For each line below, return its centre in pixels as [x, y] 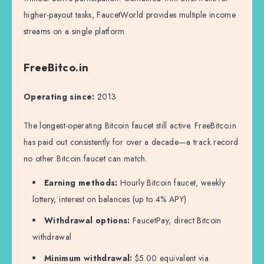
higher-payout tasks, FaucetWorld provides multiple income [130, 14]
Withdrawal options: [87, 220]
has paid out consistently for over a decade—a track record [131, 142]
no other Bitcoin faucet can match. [85, 158]
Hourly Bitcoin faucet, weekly [171, 182]
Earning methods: [81, 182]
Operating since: [59, 96]
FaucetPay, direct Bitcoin [176, 220]
